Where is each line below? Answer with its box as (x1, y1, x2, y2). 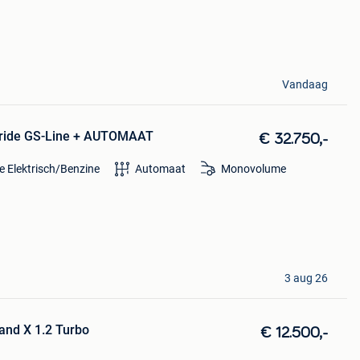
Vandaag (281, 77, 328, 91)
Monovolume (220, 162, 286, 175)
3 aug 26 (284, 272, 328, 284)
